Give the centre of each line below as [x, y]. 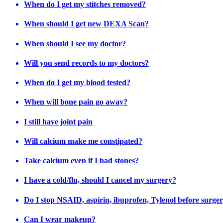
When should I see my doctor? [75, 43]
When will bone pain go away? [76, 102]
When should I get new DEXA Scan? [86, 24]
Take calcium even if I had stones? [81, 161]
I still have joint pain [58, 121]
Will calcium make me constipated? [83, 141]
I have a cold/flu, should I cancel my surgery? [100, 180]
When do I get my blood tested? [77, 83]
